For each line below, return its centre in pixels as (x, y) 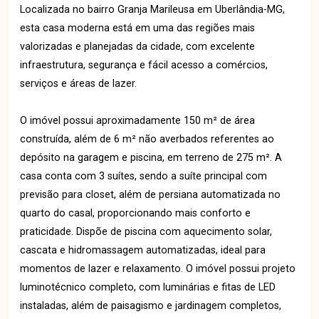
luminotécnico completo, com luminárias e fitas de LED (148, 287)
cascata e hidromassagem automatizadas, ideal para (143, 250)
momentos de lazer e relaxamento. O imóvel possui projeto (158, 269)
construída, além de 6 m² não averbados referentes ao (147, 139)
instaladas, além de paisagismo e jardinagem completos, (151, 306)
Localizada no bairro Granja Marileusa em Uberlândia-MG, (152, 10)
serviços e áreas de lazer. (78, 84)
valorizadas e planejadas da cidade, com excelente (137, 47)
